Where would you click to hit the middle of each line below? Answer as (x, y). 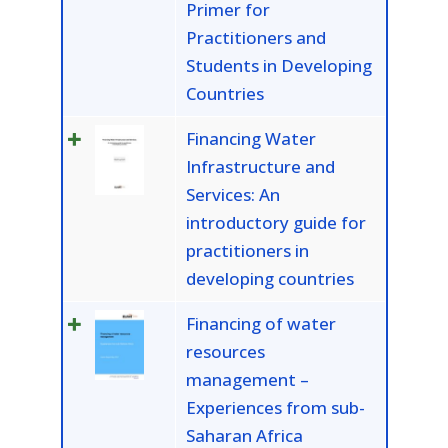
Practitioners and (255, 38)
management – (247, 380)
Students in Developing (278, 66)
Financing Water (250, 139)
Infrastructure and (260, 167)
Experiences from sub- (275, 408)
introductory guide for (275, 223)
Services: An (232, 195)
